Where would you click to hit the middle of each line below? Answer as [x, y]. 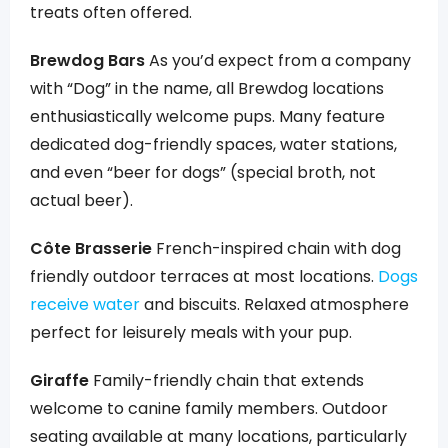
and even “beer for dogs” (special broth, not [203, 172]
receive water [85, 304]
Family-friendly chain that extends [226, 380]
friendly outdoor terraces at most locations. [204, 276]
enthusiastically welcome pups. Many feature [207, 116]
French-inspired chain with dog [276, 248]
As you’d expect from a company [278, 60]
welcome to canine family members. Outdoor [209, 408]
